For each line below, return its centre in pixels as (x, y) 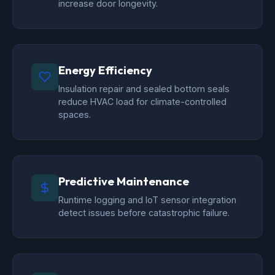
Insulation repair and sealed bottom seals (144, 89)
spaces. (75, 115)
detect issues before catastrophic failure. (144, 213)
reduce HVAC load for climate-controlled (142, 102)
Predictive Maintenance (124, 182)
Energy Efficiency (105, 71)
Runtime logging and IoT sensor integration (147, 200)
